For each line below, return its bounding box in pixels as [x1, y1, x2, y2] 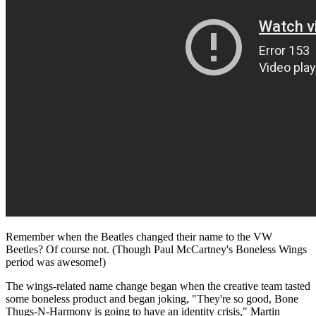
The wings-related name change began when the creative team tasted [6, 279, 310, 292]
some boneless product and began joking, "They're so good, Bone [6, 292, 298, 305]
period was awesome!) [6, 255, 106, 268]
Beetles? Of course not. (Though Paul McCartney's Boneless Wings [6, 243, 307, 255]
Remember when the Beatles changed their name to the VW [6, 230, 272, 243]
